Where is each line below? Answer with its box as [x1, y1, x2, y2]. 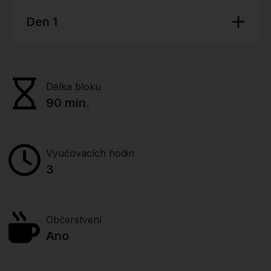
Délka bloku [46, 80, 101, 93]
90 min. [46, 96, 90, 110]
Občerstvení [46, 214, 102, 226]
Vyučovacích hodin [46, 147, 134, 159]
